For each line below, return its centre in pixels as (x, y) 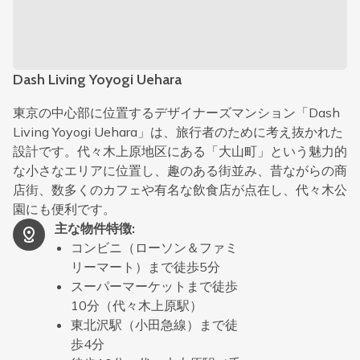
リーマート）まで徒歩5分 (145, 267)
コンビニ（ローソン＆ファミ (154, 247)
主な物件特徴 (93, 228)
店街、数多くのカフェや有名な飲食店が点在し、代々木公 (180, 190)
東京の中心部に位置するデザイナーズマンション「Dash (176, 112)
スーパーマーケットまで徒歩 (154, 286)
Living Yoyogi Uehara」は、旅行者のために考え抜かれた (178, 132)
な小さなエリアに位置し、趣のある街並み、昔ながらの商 (180, 170)
